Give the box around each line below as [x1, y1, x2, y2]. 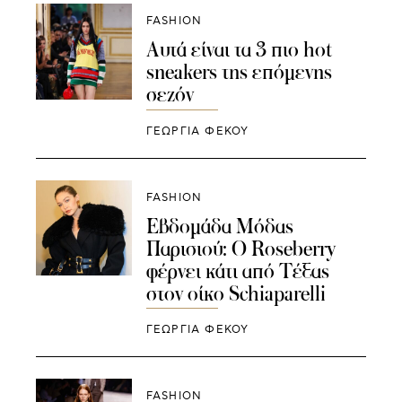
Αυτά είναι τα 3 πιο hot [145, 35, 332, 63]
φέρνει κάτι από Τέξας [145, 257, 329, 284]
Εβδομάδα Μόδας [145, 212, 293, 240]
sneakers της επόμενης [145, 57, 332, 85]
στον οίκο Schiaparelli [145, 279, 326, 307]
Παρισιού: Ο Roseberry [145, 234, 336, 262]
